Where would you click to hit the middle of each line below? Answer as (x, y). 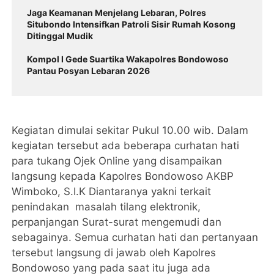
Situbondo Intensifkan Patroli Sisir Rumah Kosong (131, 24)
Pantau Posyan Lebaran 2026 (89, 71)
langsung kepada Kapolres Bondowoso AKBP (123, 176)
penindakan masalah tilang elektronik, (106, 207)
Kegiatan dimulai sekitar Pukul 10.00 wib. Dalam (130, 131)
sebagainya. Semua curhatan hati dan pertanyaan (135, 238)
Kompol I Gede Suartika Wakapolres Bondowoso (128, 59)
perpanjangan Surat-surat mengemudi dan (117, 222)
